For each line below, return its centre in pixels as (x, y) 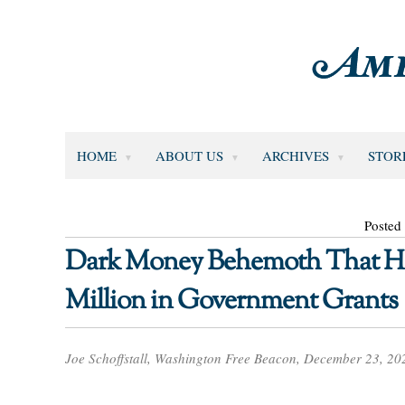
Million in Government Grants (231, 301)
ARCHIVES (295, 155)
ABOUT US (189, 155)
